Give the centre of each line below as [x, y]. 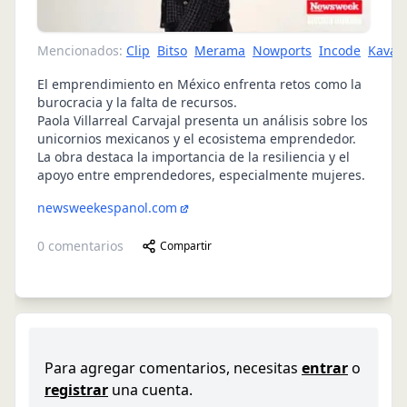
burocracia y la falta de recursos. [137, 102]
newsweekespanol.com [107, 208]
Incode [340, 50]
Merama [220, 50]
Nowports [282, 50]
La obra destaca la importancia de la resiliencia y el [194, 157]
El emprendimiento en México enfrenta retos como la [199, 84]
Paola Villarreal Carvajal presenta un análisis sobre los [203, 120]
